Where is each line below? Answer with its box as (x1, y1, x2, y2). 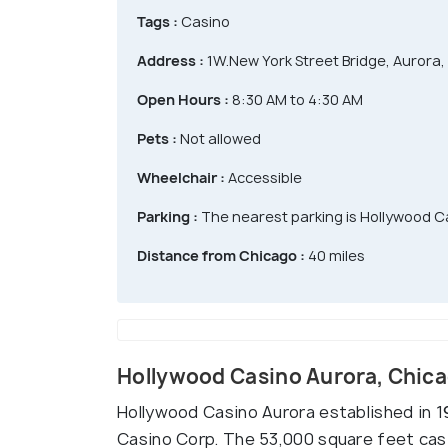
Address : (137, 51, 204, 71)
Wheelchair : (137, 168, 225, 188)
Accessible (225, 168, 302, 188)
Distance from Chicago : (137, 246, 305, 266)
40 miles (305, 246, 365, 266)
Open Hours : (137, 90, 229, 110)
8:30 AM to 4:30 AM (229, 90, 363, 110)
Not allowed (177, 129, 261, 149)
